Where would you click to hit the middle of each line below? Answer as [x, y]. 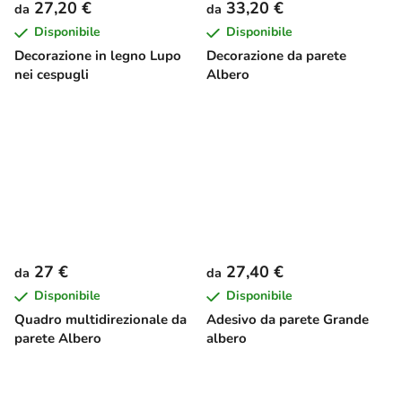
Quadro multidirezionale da [100, 319]
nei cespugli [52, 74]
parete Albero [58, 338]
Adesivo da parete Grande [288, 319]
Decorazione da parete [276, 55]
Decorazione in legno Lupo [98, 55]
